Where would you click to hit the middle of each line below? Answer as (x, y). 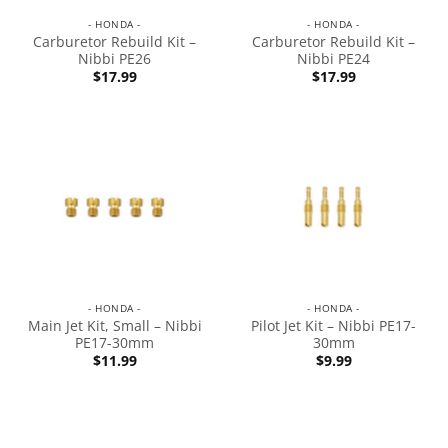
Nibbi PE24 (333, 58)
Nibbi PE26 (114, 58)
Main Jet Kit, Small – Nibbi (114, 325)
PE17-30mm (114, 342)
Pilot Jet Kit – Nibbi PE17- (333, 325)
